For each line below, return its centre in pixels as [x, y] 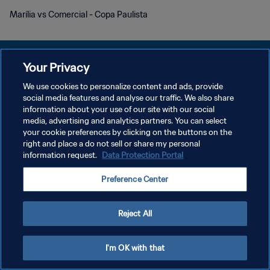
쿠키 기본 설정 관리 [41, 133]
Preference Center [135, 179]
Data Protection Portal [143, 155]
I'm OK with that [135, 248]
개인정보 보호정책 [39, 91]
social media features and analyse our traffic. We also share [129, 98]
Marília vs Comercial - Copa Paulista [79, 14]
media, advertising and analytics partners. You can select [125, 121]
